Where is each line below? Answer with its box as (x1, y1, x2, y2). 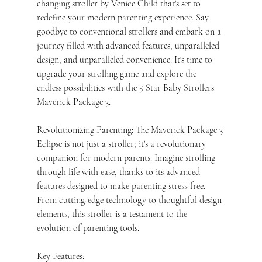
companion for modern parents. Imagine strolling (36, 151, 218, 164)
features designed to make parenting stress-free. (36, 180, 208, 192)
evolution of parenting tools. (36, 222, 139, 234)
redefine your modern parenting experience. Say (36, 11, 211, 23)
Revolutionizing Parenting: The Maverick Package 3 (36, 123, 225, 136)
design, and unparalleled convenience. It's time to (36, 53, 215, 65)
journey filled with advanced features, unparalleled (36, 39, 222, 51)
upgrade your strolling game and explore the (36, 67, 199, 80)
